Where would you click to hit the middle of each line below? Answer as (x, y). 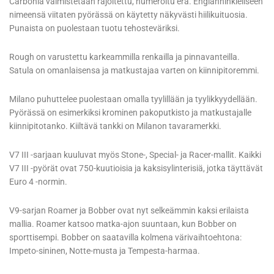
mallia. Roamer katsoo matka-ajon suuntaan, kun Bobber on (123, 224)
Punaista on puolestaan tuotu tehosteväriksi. (94, 28)
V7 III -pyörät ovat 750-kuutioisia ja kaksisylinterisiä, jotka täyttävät (136, 168)
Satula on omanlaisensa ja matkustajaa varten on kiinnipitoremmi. (134, 71)
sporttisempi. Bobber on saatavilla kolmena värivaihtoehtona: (125, 238)
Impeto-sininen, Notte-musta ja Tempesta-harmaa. (105, 251)
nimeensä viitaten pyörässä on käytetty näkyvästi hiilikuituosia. (128, 15)
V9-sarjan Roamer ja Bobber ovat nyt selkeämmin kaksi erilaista (129, 211)
